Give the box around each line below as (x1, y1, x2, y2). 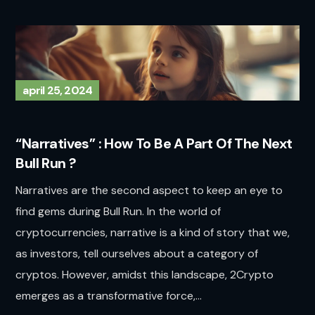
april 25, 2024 (22, 83, 93, 98)
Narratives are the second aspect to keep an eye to (15, 183, 283, 198)
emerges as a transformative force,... (15, 288, 202, 304)
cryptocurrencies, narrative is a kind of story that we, (15, 225, 290, 240)
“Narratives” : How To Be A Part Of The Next (15, 134, 292, 153)
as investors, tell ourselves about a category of (15, 246, 259, 262)
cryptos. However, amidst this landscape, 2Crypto (15, 267, 274, 283)
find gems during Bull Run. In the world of (15, 204, 221, 219)
